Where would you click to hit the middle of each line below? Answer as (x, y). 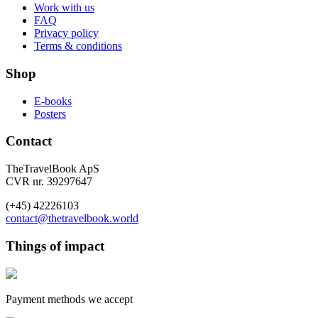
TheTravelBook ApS (53, 169)
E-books (53, 101)
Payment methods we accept (69, 299)
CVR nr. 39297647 (49, 182)
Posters (50, 114)
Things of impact (55, 246)
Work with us (64, 8)
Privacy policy (66, 33)
